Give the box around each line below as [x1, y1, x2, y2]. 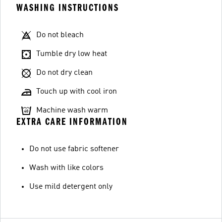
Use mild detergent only [29, 182, 112, 191]
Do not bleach [36, 31, 84, 39]
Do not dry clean [36, 68, 93, 77]
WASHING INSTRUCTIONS [16, 1, 119, 13]
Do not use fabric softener [29, 145, 119, 153]
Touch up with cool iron [36, 87, 117, 96]
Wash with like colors [29, 164, 104, 172]
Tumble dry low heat [36, 50, 107, 58]
